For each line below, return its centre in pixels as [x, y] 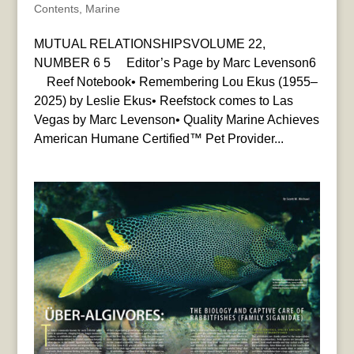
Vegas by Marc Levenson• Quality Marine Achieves [176, 120]
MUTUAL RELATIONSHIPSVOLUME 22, [149, 44]
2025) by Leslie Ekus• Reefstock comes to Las [163, 101]
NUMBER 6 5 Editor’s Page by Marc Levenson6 [175, 63]
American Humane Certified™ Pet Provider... [158, 139]
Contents [56, 9]
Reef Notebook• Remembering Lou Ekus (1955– [175, 82]
